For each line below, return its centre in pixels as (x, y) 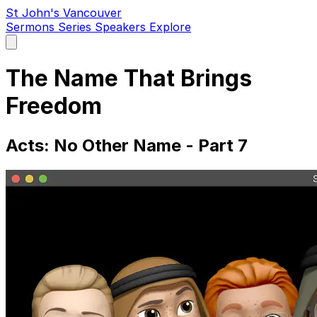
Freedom (54, 106)
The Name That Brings (129, 79)
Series (76, 27)
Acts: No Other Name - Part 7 (127, 145)
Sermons (32, 27)
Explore (170, 27)
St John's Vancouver (64, 13)
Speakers (122, 27)
